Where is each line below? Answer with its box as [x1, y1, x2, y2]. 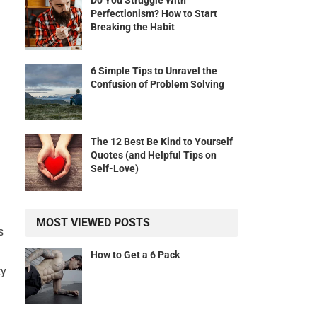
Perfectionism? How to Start [91, 8, 217, 20]
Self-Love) [91, 163, 139, 175]
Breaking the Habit [91, 21, 175, 33]
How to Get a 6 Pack [91, 249, 180, 261]
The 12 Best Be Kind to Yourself [91, 136, 233, 148]
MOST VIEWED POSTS [36, 216, 150, 230]
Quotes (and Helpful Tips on [91, 149, 217, 161]
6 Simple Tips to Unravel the [91, 65, 217, 77]
